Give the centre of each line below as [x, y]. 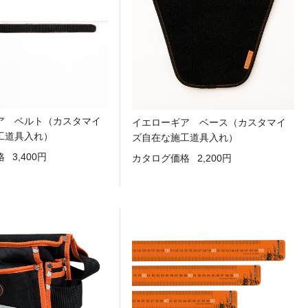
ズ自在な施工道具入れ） [185, 138]
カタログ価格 [161, 158]
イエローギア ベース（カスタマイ [209, 123]
